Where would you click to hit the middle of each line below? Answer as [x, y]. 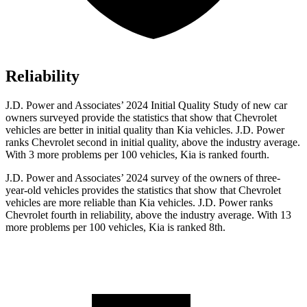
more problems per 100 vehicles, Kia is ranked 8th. [115, 228]
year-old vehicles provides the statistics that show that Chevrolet [143, 191]
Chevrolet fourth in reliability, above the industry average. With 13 [148, 215]
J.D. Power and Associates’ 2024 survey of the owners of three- [143, 178]
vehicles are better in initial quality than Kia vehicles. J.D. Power [145, 130]
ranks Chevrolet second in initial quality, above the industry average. [153, 143]
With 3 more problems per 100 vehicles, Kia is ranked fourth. [137, 155]
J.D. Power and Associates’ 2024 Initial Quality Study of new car [146, 106]
